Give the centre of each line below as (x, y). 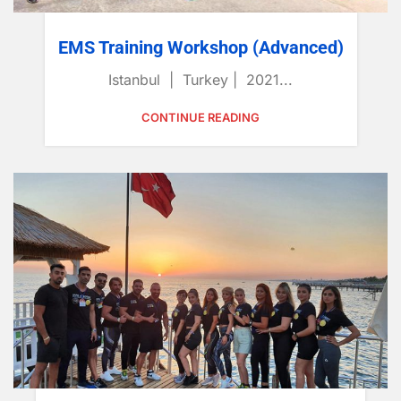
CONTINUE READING (200, 117)
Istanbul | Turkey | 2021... (200, 79)
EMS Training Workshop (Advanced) (200, 47)
